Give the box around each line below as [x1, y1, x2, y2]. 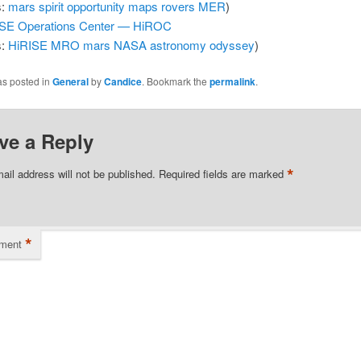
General [52, 74, 89, 89]
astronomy [149, 36, 206, 54]
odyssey [209, 36, 255, 54]
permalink [210, 74, 256, 89]
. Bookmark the [142, 74, 210, 89]
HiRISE [7, 36, 48, 54]
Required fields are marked [158, 166, 287, 182]
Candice [104, 74, 143, 89]
